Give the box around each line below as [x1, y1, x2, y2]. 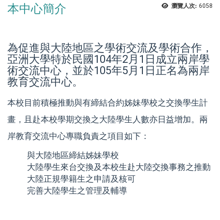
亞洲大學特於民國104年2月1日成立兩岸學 [7, 53, 210, 66]
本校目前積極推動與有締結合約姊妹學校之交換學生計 [7, 97, 208, 108]
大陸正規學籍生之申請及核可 [27, 173, 136, 184]
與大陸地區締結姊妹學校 [27, 150, 119, 160]
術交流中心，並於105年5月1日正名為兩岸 [7, 64, 210, 77]
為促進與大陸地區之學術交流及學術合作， [7, 42, 213, 55]
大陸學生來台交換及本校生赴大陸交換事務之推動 [27, 162, 211, 172]
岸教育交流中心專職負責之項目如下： [7, 131, 149, 141]
